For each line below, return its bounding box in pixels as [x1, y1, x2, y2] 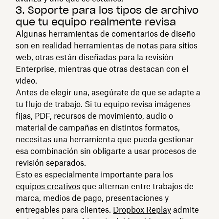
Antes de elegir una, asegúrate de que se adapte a [16, 87, 200, 97]
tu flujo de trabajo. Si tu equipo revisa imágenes [16, 99, 191, 109]
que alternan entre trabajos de [80, 181, 194, 191]
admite [171, 204, 199, 215]
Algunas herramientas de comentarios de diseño [16, 28, 196, 39]
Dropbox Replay [113, 204, 171, 215]
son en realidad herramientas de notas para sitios [16, 40, 197, 50]
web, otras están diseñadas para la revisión [16, 52, 174, 62]
